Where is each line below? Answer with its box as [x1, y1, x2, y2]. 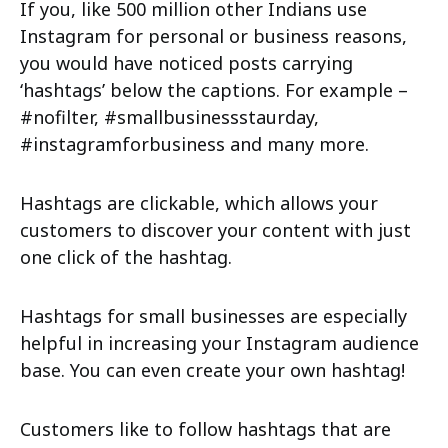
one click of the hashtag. [20, 244, 232, 269]
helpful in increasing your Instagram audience [20, 330, 419, 355]
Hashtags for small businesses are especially [20, 303, 407, 328]
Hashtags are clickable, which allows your [20, 190, 378, 215]
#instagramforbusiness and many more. [20, 131, 369, 156]
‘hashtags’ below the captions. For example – [20, 77, 408, 102]
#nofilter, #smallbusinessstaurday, [20, 104, 319, 129]
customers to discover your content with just [20, 217, 411, 242]
